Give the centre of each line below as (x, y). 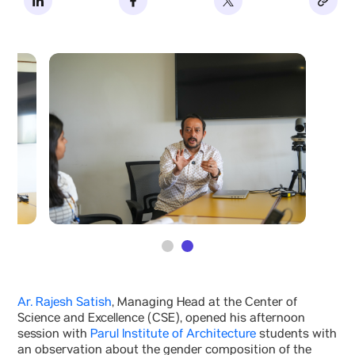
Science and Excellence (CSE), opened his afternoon (161, 319)
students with (296, 335)
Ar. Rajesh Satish (65, 303)
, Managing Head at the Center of (204, 303)
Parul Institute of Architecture (173, 335)
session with (54, 335)
